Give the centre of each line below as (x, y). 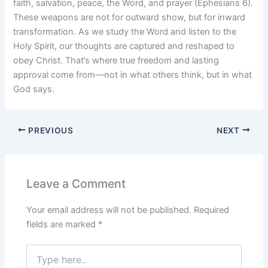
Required (212, 210)
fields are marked (63, 225)
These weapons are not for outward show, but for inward (130, 18)
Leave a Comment (76, 183)
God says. (34, 89)
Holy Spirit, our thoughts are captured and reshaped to (124, 46)
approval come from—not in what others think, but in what (133, 75)
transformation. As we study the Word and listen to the (125, 32)
